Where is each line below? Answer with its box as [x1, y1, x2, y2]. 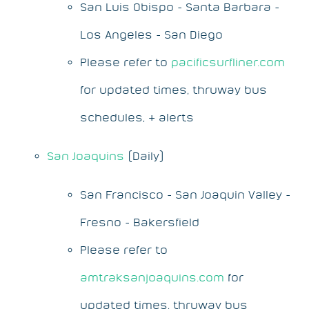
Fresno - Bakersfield [80, 215, 199, 228]
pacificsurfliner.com [171, 55, 285, 68]
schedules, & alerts [80, 110, 194, 123]
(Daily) [124, 149, 164, 162]
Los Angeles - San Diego [80, 28, 223, 41]
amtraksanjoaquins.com [80, 270, 224, 283]
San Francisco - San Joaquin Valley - [80, 188, 290, 201]
